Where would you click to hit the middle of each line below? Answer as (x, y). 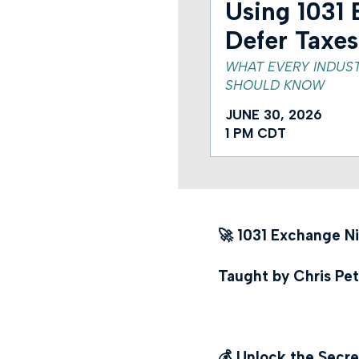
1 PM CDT (255, 133)
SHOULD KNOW (274, 85)
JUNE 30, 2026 (273, 114)
